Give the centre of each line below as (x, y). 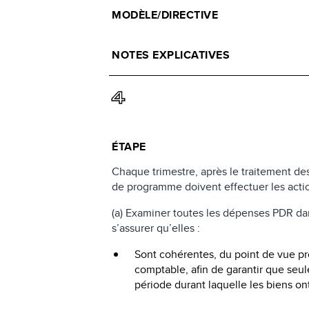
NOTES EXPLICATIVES (171, 54)
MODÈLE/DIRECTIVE (165, 14)
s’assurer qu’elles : (156, 228)
